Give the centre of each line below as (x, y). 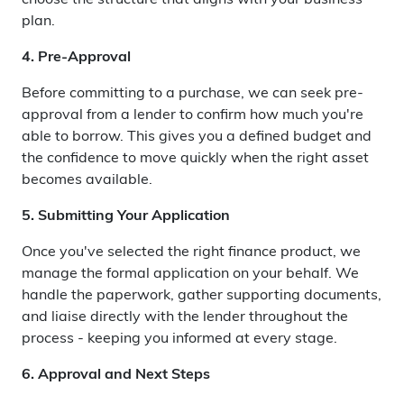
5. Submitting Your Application (126, 216)
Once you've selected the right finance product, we (191, 252)
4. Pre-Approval (76, 58)
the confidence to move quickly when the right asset (195, 159)
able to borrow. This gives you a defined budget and (197, 137)
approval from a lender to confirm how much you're (193, 115)
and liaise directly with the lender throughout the (185, 317)
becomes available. (87, 180)
